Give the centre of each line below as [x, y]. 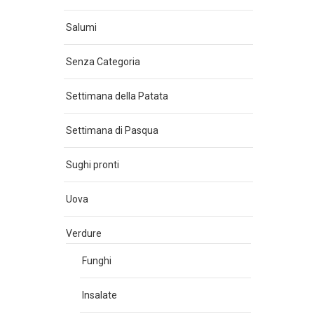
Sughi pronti [93, 165]
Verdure [84, 233]
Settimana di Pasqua [112, 130]
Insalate [100, 295]
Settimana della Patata [117, 96]
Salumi [81, 27]
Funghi [97, 261]
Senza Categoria [103, 62]
